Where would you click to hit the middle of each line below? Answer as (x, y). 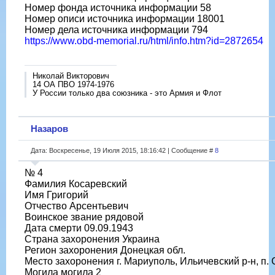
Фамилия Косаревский (76, 184)
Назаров (49, 128)
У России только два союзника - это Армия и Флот (127, 93)
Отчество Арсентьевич (76, 206)
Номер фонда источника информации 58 (118, 7)
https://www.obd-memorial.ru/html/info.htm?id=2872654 (144, 41)
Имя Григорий (56, 195)
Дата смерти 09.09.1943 (79, 228)
